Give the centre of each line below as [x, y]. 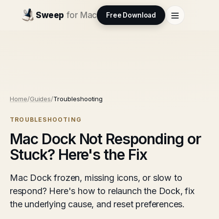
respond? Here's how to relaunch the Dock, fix [102, 191]
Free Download [131, 15]
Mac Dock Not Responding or [105, 139]
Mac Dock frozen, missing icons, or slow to [96, 178]
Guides [40, 99]
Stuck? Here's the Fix [78, 154]
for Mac [81, 15]
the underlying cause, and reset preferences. [98, 204]
